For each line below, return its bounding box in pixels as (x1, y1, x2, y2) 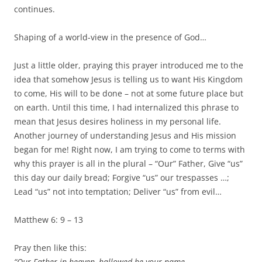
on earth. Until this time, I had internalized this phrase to (14, 101, 239, 113)
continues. (14, 3, 55, 15)
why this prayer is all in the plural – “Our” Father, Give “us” (14, 157, 243, 169)
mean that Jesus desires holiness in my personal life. (14, 115, 221, 127)
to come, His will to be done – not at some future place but (14, 87, 243, 99)
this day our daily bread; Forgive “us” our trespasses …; (14, 171, 229, 183)
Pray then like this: (14, 242, 87, 253)
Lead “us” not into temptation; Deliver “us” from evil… (14, 185, 222, 197)
